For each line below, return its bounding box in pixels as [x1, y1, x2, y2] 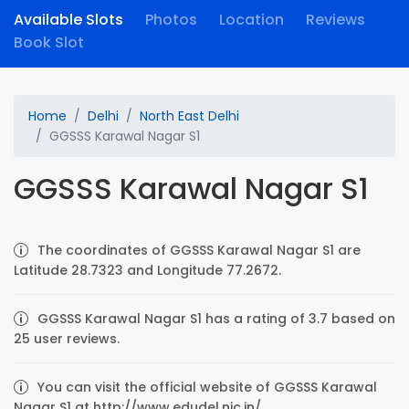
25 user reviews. [14, 330, 120, 348]
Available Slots [14, 9, 123, 30]
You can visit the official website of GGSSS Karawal [37, 378, 377, 396]
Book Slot [14, 32, 84, 53]
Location [219, 9, 284, 30]
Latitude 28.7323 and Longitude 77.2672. [14, 261, 281, 279]
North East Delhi [140, 107, 239, 125]
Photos [145, 9, 197, 30]
